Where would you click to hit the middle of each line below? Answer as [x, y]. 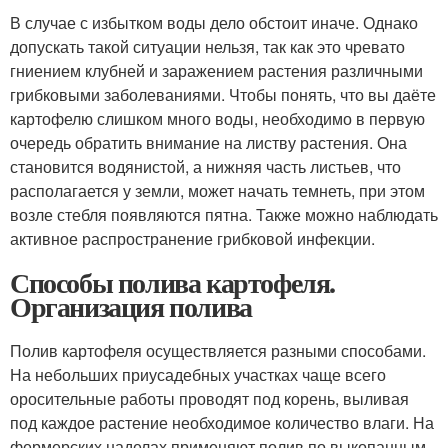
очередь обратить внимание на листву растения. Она [208, 142]
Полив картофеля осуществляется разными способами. [218, 350]
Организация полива [131, 306]
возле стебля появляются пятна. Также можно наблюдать [224, 214]
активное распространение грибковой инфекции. [192, 238]
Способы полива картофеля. [172, 282]
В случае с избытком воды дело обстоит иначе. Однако [214, 22]
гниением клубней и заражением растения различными [216, 70]
